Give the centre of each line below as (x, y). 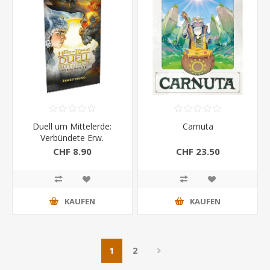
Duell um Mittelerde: (72, 127)
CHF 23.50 (198, 152)
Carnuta (198, 127)
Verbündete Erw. (72, 138)
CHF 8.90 (72, 152)
